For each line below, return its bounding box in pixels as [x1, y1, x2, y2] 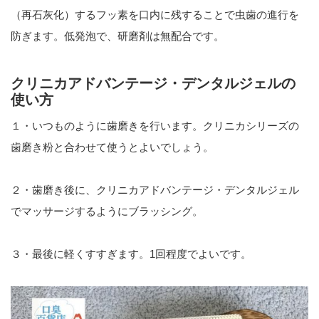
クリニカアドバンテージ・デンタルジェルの [11, 75, 296, 91]
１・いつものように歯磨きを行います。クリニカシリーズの [11, 119, 299, 132]
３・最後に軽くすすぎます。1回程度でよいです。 [11, 247, 251, 260]
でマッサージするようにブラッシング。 [11, 204, 203, 217]
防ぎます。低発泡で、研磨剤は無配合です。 [11, 29, 224, 42]
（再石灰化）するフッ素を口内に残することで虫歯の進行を [11, 8, 299, 21]
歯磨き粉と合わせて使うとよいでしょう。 [11, 140, 214, 153]
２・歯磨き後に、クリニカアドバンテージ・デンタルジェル [11, 183, 299, 196]
